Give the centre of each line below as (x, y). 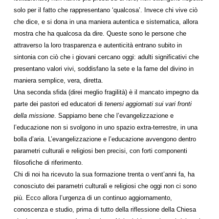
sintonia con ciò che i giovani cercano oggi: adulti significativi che (106, 57)
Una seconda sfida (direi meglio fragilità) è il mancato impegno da (106, 92)
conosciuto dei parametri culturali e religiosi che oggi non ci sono (105, 186)
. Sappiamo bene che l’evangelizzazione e (114, 116)
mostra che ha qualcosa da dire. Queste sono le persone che (100, 33)
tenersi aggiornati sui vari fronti (147, 104)
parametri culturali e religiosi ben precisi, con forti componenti (100, 151)
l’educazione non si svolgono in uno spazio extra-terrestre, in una (106, 127)
